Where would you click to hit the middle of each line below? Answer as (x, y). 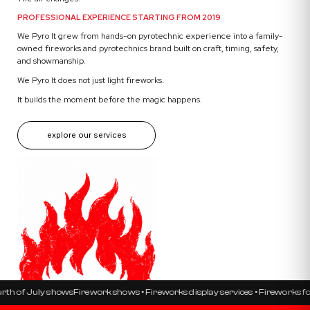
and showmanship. (52, 60)
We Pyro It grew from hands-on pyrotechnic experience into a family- (151, 35)
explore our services (86, 135)
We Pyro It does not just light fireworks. (91, 80)
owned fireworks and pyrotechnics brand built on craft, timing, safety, (148, 48)
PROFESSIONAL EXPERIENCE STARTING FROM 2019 (119, 18)
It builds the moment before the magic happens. (110, 99)
